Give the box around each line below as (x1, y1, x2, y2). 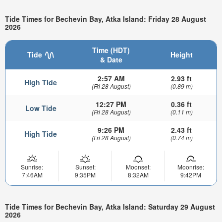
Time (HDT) (92, 45, 130, 55)
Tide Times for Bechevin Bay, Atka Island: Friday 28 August (5, 13, 206, 24)
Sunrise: (21, 162, 43, 171)
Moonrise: (177, 162, 204, 171)
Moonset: (125, 162, 151, 171)
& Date (100, 54, 122, 64)
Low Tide (25, 103, 56, 113)
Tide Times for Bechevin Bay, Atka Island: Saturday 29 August (5, 202, 215, 212)
